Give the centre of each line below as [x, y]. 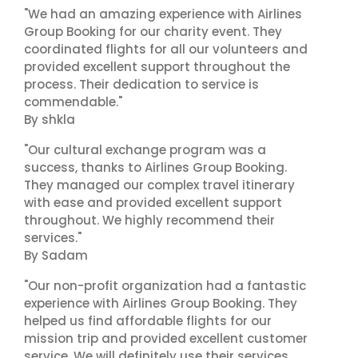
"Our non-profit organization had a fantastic [165, 286]
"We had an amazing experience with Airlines [163, 14]
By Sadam [56, 255]
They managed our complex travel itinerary [159, 185]
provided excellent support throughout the [157, 67]
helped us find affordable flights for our [148, 321]
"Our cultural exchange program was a [145, 150]
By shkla [50, 119]
